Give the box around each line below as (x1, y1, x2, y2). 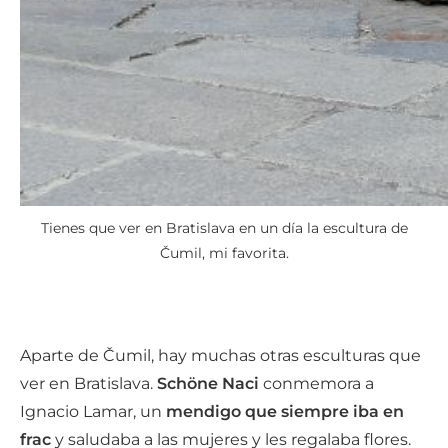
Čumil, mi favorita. (159, 244, 289, 262)
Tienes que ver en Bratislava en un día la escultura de (40, 219, 408, 237)
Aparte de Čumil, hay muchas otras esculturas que (20, 346, 421, 365)
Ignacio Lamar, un (20, 402, 166, 421)
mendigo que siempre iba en (166, 402, 404, 421)
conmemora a (259, 374, 374, 393)
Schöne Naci (157, 374, 259, 393)
